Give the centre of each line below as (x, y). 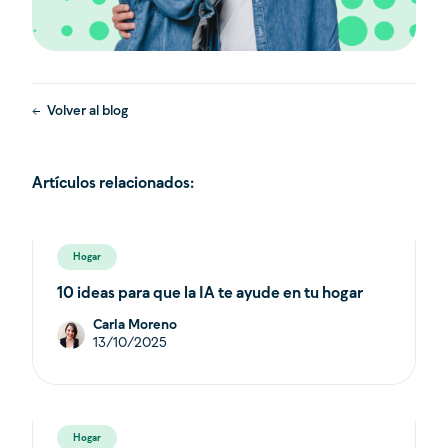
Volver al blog (87, 111)
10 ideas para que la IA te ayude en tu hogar (210, 293)
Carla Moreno (135, 325)
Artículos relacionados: (113, 183)
